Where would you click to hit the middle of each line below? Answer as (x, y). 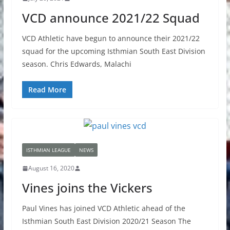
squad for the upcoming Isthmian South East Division (113, 51)
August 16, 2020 (51, 168)
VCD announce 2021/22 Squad (111, 18)
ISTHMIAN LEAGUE (48, 150)
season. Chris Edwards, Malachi (76, 64)
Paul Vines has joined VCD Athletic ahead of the (103, 208)
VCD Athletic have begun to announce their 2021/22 (111, 39)
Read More (47, 90)
